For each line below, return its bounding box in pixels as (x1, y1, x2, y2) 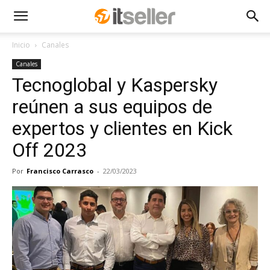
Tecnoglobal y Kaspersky (12, 74, 218, 96)
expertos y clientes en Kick (12, 117, 233, 140)
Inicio (12, 40, 30, 50)
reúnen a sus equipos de (12, 95, 212, 118)
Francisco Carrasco (27, 166, 93, 175)
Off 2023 (12, 139, 87, 162)
